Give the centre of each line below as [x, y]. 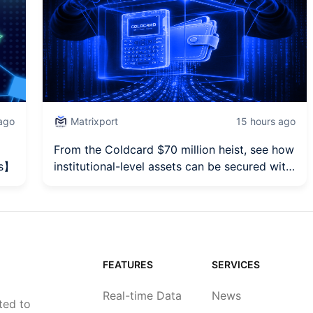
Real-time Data [142, 296]
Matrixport [95, 122]
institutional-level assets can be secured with [173, 167]
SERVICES [235, 265]
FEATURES [128, 265]
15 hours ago [265, 122]
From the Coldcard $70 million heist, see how [174, 150]
